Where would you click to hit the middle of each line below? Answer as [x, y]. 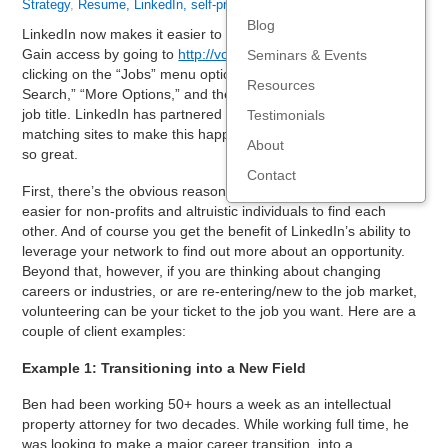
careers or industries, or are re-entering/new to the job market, [220, 290]
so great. [50, 154]
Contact [271, 175]
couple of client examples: [104, 330]
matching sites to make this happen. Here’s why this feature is [218, 134]
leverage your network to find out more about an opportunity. [214, 250]
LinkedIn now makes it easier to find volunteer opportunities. [212, 34]
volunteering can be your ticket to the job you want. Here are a [219, 310]
